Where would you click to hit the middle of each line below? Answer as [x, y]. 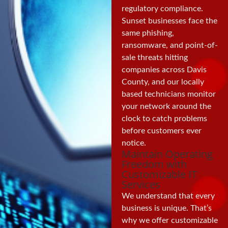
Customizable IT [159, 174]
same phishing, [148, 33]
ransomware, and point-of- [169, 46]
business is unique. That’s [166, 208]
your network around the [166, 107]
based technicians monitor [168, 94]
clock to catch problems [164, 119]
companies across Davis [164, 70]
